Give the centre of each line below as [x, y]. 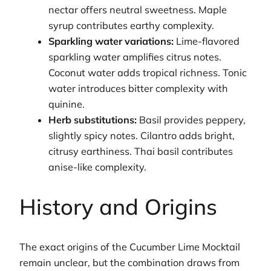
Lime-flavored [207, 41]
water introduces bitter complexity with [139, 88]
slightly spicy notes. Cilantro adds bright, [142, 135]
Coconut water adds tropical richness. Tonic [148, 72]
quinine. [67, 104]
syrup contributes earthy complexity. [132, 25]
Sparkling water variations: [111, 41]
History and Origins [118, 206]
